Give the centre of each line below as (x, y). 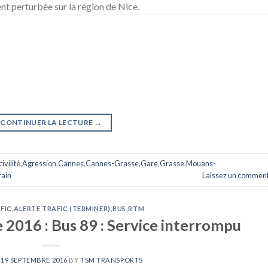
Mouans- (201, 164)
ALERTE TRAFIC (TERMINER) (62, 209)
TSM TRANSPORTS (112, 260)
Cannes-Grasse (112, 164)
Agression (39, 164)
